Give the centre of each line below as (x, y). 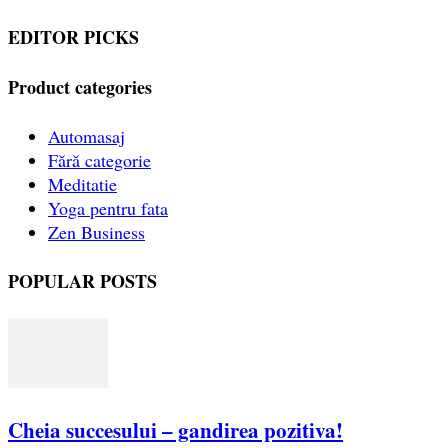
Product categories (80, 86)
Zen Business (96, 231)
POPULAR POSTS (82, 280)
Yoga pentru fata (108, 207)
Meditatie (82, 183)
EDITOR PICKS (73, 36)
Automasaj (86, 135)
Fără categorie (99, 159)
